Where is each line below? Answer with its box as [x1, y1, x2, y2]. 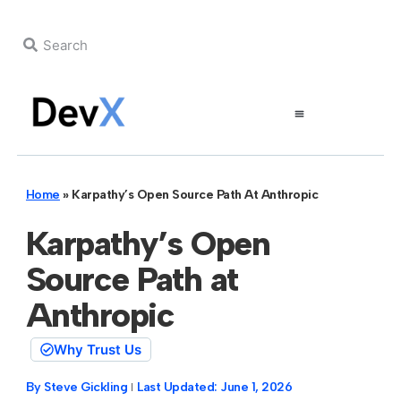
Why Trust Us [53, 340, 141, 358]
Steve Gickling [44, 379, 128, 395]
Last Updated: [137, 379, 218, 395]
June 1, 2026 [220, 379, 293, 395]
